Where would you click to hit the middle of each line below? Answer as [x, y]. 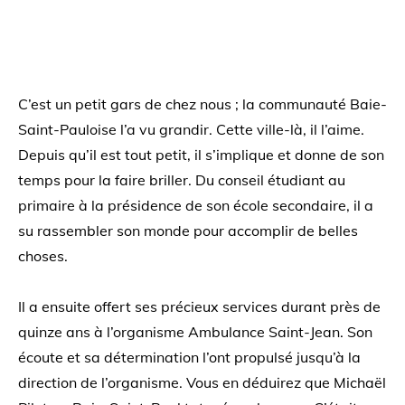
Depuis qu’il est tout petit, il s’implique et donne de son [201, 155]
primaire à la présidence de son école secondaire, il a [196, 205]
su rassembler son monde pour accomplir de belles [188, 231]
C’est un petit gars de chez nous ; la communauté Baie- [202, 104]
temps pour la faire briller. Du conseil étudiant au [182, 180]
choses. [43, 256]
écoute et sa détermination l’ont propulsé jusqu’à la [189, 357]
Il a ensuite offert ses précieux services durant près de [199, 306]
